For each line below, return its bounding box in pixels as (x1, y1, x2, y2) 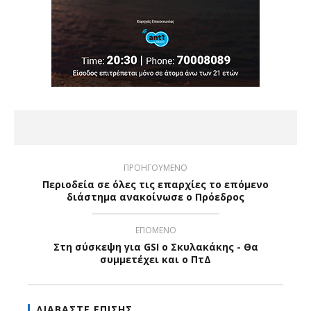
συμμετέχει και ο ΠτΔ (100, 252, 211, 266)
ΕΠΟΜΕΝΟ (135, 224, 176, 236)
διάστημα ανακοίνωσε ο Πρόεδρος (67, 190, 244, 203)
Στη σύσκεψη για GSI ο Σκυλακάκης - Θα (53, 239, 258, 253)
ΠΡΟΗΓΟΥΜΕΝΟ (124, 161, 187, 174)
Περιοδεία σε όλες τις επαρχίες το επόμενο (42, 177, 269, 191)
